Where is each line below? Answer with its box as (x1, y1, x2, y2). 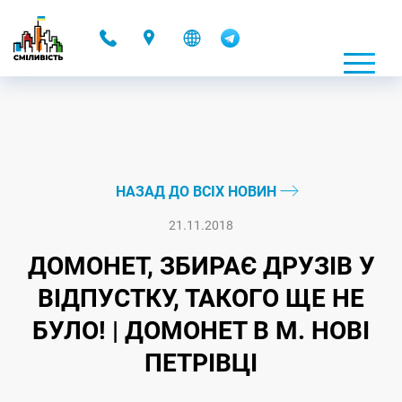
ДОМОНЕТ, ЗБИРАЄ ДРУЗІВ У (27, 251, 375, 281)
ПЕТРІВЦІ (144, 348, 258, 378)
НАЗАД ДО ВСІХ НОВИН (115, 183, 280, 200)
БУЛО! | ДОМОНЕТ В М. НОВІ (32, 316, 370, 345)
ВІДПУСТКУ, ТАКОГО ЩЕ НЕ (38, 284, 364, 313)
